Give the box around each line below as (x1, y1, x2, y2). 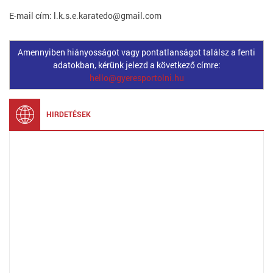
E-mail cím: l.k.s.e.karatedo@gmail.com (9, 10, 161, 21)
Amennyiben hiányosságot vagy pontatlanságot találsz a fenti (18, 46, 255, 58)
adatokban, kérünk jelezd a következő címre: (52, 59, 221, 71)
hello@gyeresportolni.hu (89, 72, 184, 83)
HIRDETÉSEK (46, 109, 91, 119)
